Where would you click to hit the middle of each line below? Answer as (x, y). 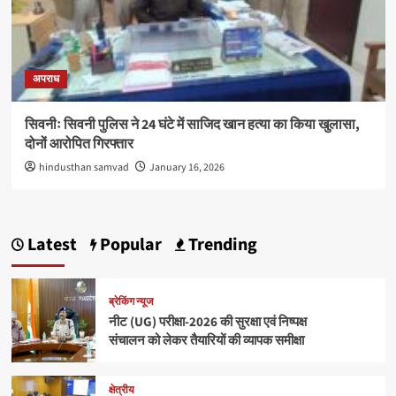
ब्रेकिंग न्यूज (130, 302)
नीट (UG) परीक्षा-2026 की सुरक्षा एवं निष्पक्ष (207, 323)
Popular (129, 245)
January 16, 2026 (187, 168)
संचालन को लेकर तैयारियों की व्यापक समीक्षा (206, 341)
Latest (50, 245)
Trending (221, 245)
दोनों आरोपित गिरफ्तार (79, 145)
